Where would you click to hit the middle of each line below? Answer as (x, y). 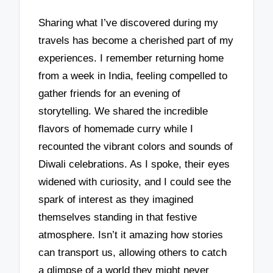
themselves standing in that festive (118, 218)
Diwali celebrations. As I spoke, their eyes (134, 165)
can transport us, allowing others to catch (133, 253)
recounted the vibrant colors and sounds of (136, 147)
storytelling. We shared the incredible (123, 112)
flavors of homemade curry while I (116, 129)
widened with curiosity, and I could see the (135, 182)
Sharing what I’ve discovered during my (129, 23)
